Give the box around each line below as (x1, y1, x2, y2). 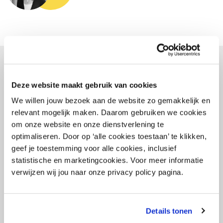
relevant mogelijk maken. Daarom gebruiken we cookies (11, 108, 207, 117)
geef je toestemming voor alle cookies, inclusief (11, 144, 176, 153)
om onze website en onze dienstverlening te (11, 120, 164, 129)
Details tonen (146, 206, 193, 215)
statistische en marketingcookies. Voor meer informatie (11, 156, 203, 165)
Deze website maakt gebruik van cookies (11, 80, 157, 89)
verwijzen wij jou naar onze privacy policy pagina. (11, 168, 183, 177)
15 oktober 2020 (27, 208, 81, 218)
